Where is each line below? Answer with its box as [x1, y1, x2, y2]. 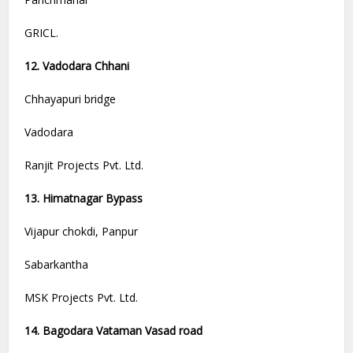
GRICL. [24, 25, 59, 41]
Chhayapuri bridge [24, 91, 117, 107]
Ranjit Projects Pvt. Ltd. [24, 158, 144, 173]
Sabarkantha [24, 257, 89, 273]
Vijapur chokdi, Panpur [24, 224, 139, 240]
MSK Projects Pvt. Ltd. [24, 290, 139, 306]
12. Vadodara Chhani [24, 58, 130, 74]
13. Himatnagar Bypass [24, 191, 143, 206]
